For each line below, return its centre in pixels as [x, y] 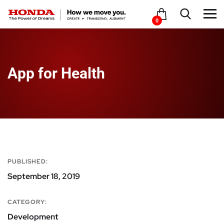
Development [33, 217]
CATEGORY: [27, 202]
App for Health [56, 73]
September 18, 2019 [44, 176]
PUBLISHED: [28, 161]
